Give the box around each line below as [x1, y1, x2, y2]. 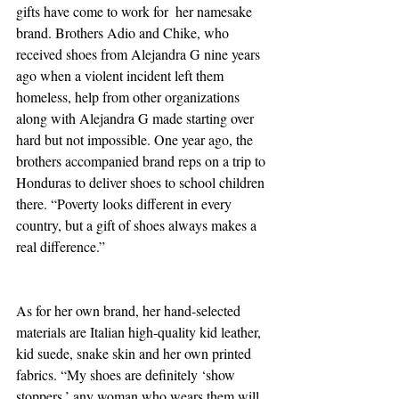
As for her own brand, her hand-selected [16, 300, 244, 320]
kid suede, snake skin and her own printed [16, 343, 255, 362]
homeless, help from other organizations [16, 86, 243, 106]
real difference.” [16, 236, 105, 256]
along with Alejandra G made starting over [16, 108, 257, 127]
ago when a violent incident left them [16, 65, 227, 85]
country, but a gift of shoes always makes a [16, 215, 260, 234]
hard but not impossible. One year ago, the [16, 129, 256, 149]
